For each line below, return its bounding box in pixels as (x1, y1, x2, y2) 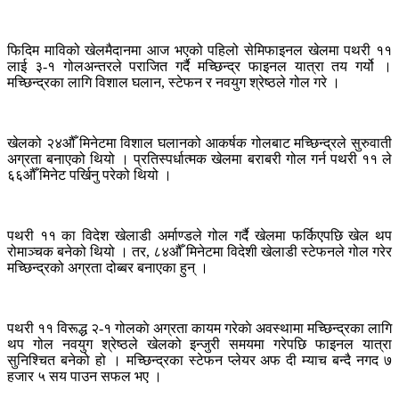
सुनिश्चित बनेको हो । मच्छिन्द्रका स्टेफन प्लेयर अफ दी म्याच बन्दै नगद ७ (7, 353, 392, 369)
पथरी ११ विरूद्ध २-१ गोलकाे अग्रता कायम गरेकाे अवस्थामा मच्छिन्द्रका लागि (7, 321, 392, 337)
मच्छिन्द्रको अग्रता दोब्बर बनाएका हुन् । (7, 260, 208, 276)
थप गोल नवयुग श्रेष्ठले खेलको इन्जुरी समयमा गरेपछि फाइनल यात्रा (7, 337, 392, 353)
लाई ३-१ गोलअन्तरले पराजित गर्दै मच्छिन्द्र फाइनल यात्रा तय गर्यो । (7, 59, 392, 75)
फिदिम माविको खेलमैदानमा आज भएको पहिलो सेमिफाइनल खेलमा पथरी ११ (7, 43, 392, 59)
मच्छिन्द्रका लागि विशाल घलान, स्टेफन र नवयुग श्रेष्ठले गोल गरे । (7, 75, 340, 91)
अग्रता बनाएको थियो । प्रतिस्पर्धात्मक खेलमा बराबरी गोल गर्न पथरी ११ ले (7, 151, 392, 167)
